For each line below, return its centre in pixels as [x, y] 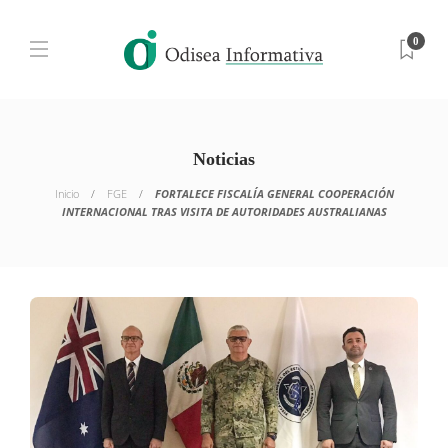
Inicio [66, 193]
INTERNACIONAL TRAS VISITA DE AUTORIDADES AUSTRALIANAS [224, 211]
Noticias [224, 159]
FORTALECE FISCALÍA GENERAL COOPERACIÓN [274, 193]
